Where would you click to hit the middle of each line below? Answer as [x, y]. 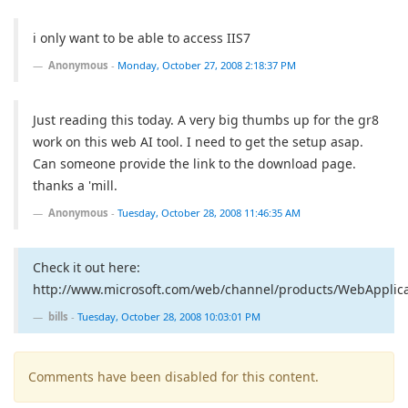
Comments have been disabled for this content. [173, 377]
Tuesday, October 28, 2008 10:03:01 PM [169, 316]
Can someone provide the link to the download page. [194, 163]
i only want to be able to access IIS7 [142, 38]
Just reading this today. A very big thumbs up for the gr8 [206, 120]
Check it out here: [87, 267]
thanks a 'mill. [75, 185]
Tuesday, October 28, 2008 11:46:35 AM [209, 213]
